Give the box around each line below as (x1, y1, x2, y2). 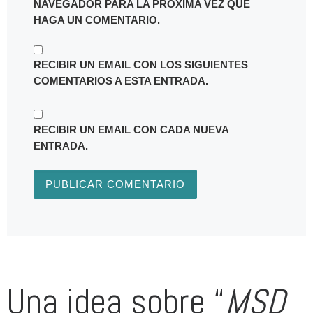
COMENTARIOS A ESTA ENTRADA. (33, 75, 208, 87)
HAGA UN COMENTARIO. (33, 13, 160, 26)
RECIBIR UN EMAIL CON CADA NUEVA (33, 123, 228, 136)
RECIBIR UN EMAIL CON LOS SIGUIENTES (33, 59, 248, 71)
